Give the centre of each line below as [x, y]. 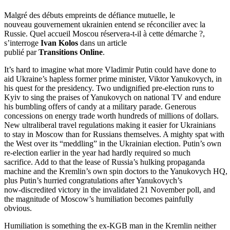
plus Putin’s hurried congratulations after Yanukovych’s [93, 181]
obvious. [18, 208]
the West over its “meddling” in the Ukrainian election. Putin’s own [113, 144]
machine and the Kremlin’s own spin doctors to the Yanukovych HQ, [116, 171]
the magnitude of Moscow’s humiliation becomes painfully [99, 199]
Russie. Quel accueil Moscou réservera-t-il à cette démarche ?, [104, 34]
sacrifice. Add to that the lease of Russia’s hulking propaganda [104, 162]
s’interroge [22, 43]
